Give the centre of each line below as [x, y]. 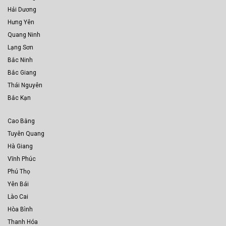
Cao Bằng [21, 121]
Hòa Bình [20, 210]
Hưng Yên [21, 22]
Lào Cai [18, 197]
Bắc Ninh [20, 60]
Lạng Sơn [20, 48]
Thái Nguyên [25, 86]
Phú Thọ [19, 172]
